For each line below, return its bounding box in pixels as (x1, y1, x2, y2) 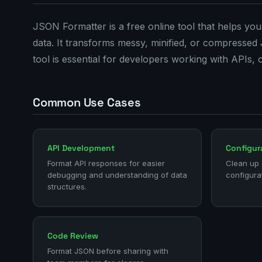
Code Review (47, 230, 98, 241)
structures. (47, 182, 87, 191)
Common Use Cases (33, 95, 141, 110)
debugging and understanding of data (47, 170, 187, 180)
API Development (47, 143, 115, 153)
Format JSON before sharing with (47, 246, 168, 256)
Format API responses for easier (47, 158, 165, 168)
